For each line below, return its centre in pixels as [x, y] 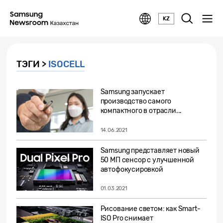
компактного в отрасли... [141, 111]
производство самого [136, 101]
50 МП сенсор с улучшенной [147, 160]
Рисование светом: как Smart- [150, 209]
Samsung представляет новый [150, 150]
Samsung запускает [132, 92]
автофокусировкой [132, 169]
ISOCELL [66, 64]
